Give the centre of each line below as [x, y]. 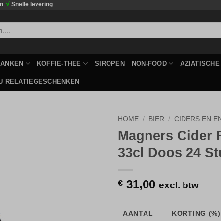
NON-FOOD [149, 63]
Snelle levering [31, 5]
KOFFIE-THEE [59, 63]
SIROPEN [110, 63]
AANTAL [138, 213]
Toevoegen [78, 144]
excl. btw [179, 185]
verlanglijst [78, 162]
